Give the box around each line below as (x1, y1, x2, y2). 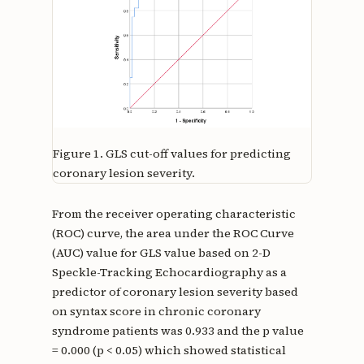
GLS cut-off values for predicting (105, 145, 291, 162)
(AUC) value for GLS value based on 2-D (51, 245, 271, 262)
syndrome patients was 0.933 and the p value (51, 323, 304, 340)
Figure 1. (52, 145, 103, 162)
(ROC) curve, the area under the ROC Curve (51, 225, 294, 242)
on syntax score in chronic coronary (51, 303, 261, 320)
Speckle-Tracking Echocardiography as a (51, 264, 287, 281)
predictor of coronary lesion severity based (51, 284, 298, 301)
